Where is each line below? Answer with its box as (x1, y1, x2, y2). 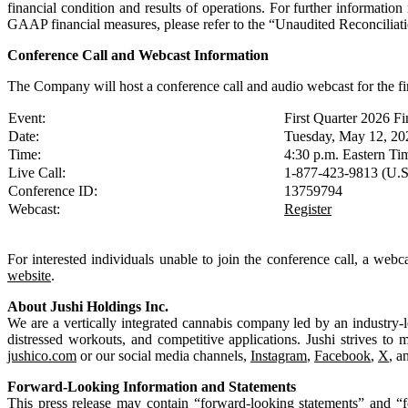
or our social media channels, (76, 347, 250, 363)
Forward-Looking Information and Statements (7, 378, 296, 394)
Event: (8, 109, 46, 126)
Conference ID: (8, 182, 97, 199)
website (7, 267, 51, 283)
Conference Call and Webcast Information (7, 46, 269, 63)
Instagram (250, 347, 307, 363)
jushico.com (7, 347, 76, 363)
